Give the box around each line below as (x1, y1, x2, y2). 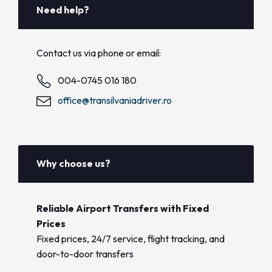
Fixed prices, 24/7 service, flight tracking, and (36, 233, 225, 245)
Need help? (36, 4, 89, 16)
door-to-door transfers (36, 248, 134, 260)
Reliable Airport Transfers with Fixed (36, 202, 209, 214)
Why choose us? (36, 157, 110, 169)
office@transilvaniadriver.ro (58, 94, 172, 106)
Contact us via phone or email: (36, 47, 161, 59)
